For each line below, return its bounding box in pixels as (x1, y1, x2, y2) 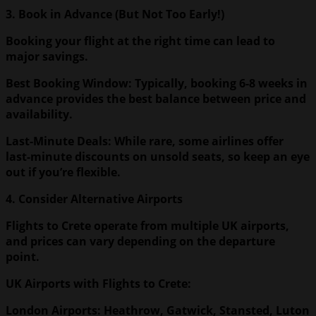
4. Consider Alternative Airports (6, 190, 183, 207)
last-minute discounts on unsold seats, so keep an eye (6, 148, 310, 164)
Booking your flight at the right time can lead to (6, 32, 275, 49)
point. (6, 248, 39, 265)
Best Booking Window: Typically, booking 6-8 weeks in (6, 75, 308, 91)
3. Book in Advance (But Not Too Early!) (6, 6, 224, 22)
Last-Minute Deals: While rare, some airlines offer (6, 133, 284, 149)
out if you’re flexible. (6, 164, 121, 180)
